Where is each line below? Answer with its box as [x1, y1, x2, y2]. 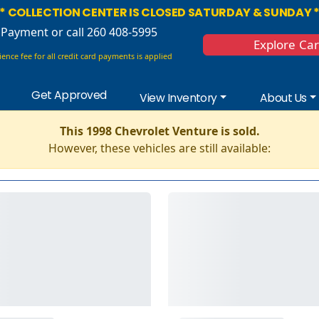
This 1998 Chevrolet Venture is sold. [59, 122, 260, 139]
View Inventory [140, 90, 217, 105]
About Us [259, 90, 307, 105]
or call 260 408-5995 [48, 24, 158, 40]
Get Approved [31, 88, 107, 103]
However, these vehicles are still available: [48, 140, 271, 156]
